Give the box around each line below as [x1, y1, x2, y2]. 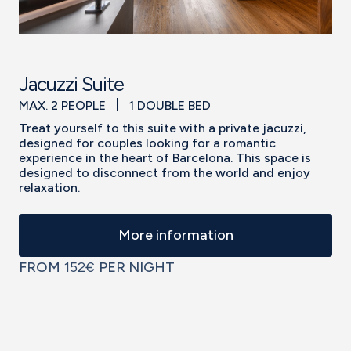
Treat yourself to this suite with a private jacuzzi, [19, 120, 306, 136]
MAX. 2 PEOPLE [19, 97, 109, 113]
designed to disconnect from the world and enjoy [19, 165, 310, 180]
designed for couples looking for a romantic [19, 135, 276, 150]
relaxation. [19, 179, 80, 195]
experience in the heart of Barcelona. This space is [19, 150, 311, 165]
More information [118, 226, 233, 244]
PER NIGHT [99, 258, 175, 276]
